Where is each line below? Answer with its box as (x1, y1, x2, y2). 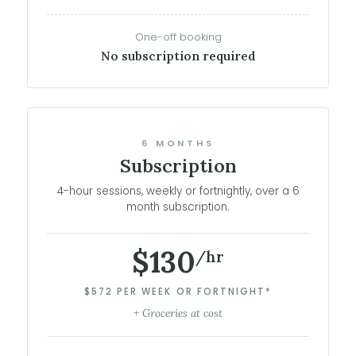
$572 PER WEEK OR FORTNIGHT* (83, 284, 273, 298)
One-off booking (134, 30, 222, 44)
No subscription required (100, 48, 256, 64)
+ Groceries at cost (133, 305, 222, 320)
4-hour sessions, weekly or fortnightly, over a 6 (56, 184, 300, 199)
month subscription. (126, 199, 230, 215)
